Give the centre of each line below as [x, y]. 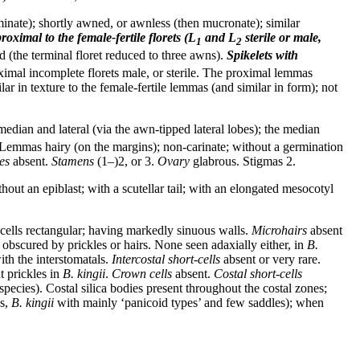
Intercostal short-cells [166, 260]
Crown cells [142, 274]
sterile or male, [282, 37]
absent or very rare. [270, 260]
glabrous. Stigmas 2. [243, 162]
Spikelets [250, 55]
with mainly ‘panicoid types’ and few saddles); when [189, 303]
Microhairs [279, 231]
